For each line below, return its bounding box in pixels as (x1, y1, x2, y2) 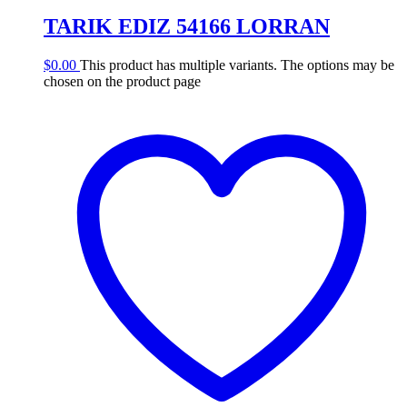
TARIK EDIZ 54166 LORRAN (44, 14, 330, 38)
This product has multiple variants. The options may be (80, 56, 394, 73)
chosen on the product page (44, 73, 201, 89)
